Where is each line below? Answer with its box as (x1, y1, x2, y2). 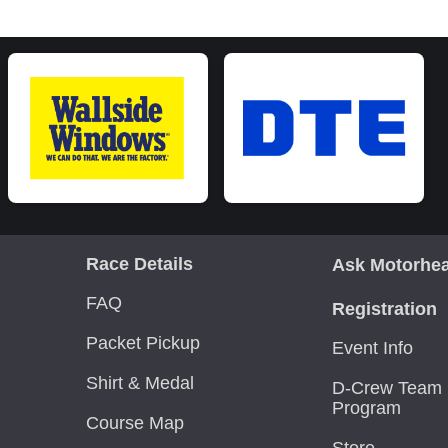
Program (332, 398, 401, 418)
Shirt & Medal (85, 373, 194, 393)
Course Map (85, 413, 184, 433)
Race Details (85, 254, 193, 274)
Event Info (332, 338, 413, 358)
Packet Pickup (85, 333, 200, 353)
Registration (332, 299, 437, 319)
